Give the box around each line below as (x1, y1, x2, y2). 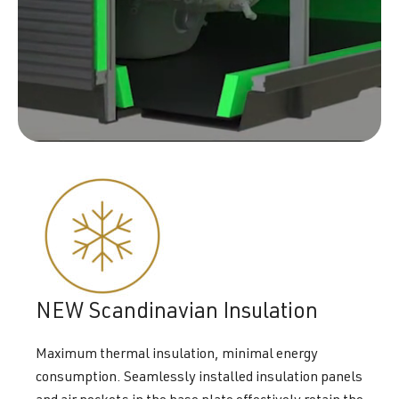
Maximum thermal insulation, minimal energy (36, 347, 318, 362)
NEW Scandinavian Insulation (36, 302, 318, 324)
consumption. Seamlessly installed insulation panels (36, 370, 362, 386)
